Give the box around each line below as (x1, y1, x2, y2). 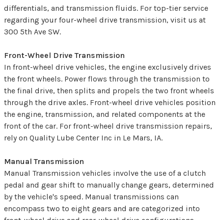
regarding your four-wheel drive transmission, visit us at (4, 15, 206, 25)
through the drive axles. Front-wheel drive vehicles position (4, 98, 216, 108)
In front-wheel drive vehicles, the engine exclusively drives (4, 62, 211, 72)
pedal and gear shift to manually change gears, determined (4, 180, 214, 190)
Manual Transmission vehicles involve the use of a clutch (4, 168, 206, 178)
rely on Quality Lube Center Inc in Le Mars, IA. (4, 133, 163, 143)
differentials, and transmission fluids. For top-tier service (4, 3, 208, 13)
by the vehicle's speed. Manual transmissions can (4, 192, 179, 202)
